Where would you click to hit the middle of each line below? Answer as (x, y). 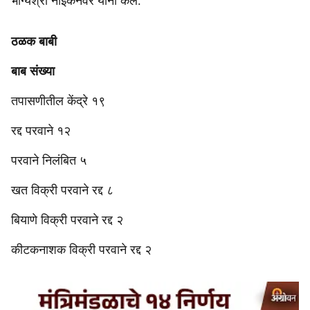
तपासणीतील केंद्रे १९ (58, 101)
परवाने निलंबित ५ (49, 161)
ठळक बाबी (34, 42)
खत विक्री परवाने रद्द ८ (62, 190)
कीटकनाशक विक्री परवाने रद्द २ (81, 250)
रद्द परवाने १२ (41, 131)
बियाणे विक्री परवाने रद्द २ (67, 220)
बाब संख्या (33, 71)
